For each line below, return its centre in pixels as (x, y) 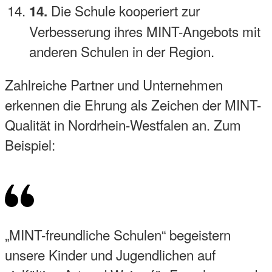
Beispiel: (30, 144)
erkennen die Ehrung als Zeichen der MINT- (133, 104)
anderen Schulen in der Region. (122, 51)
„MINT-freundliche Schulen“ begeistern (118, 235)
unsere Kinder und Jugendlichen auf (110, 255)
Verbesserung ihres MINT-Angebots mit (145, 31)
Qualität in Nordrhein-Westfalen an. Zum (123, 124)
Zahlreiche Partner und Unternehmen (114, 84)
